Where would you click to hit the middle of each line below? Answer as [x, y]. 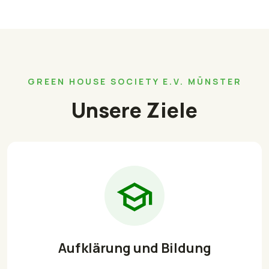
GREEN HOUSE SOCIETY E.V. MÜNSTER [134, 81]
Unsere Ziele [134, 110]
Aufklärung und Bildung [134, 248]
